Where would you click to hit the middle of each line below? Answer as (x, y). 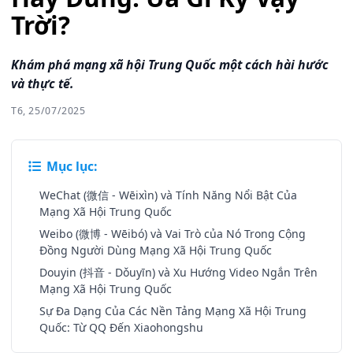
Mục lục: (71, 167)
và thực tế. (42, 84)
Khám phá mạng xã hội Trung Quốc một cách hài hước (170, 65)
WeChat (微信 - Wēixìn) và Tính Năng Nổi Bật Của (168, 195)
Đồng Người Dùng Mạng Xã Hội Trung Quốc (156, 251)
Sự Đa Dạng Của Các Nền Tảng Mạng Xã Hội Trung (173, 311)
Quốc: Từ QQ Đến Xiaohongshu (121, 328)
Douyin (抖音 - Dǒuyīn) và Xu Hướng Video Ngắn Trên (178, 273)
